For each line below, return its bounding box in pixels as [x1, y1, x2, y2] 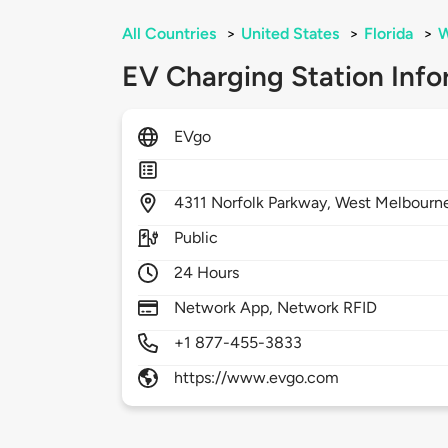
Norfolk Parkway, [211, 193, 336, 213]
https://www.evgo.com [174, 368, 340, 388]
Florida [364, 24, 413, 44]
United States [241, 24, 339, 44]
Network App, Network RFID [174, 298, 378, 318]
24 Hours [174, 263, 240, 283]
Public [174, 228, 219, 248]
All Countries [122, 24, 216, 44]
